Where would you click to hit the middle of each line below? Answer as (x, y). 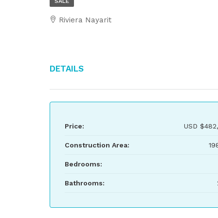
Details (67, 68)
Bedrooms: (83, 164)
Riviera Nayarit (85, 20)
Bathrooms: (85, 183)
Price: (74, 126)
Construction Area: (97, 145)
